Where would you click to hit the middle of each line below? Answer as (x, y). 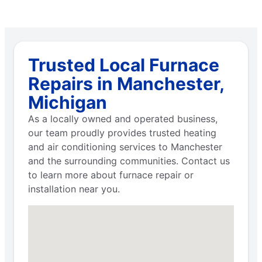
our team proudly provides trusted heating (122, 132)
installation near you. (74, 189)
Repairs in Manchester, (126, 83)
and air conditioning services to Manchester (125, 146)
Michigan (68, 102)
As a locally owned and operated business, (123, 118)
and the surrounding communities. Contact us (129, 161)
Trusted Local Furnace (124, 65)
